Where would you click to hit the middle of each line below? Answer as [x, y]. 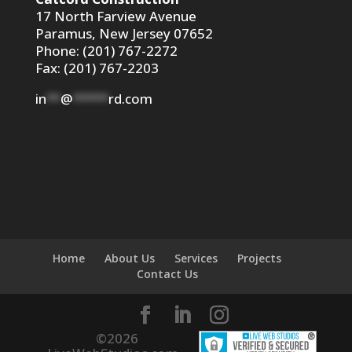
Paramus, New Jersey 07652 [124, 34]
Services [196, 258]
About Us [130, 258]
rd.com [130, 99]
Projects [260, 258]
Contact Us [167, 273]
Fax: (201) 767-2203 [97, 68]
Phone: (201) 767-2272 [106, 51]
